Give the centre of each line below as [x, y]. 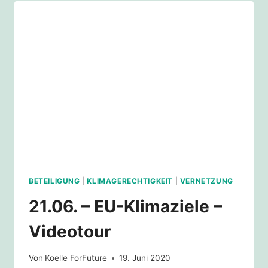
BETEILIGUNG [54, 181]
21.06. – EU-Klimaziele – [125, 206]
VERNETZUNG [206, 181]
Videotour [70, 231]
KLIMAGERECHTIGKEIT [130, 181]
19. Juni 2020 [145, 258]
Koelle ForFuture [76, 258]
